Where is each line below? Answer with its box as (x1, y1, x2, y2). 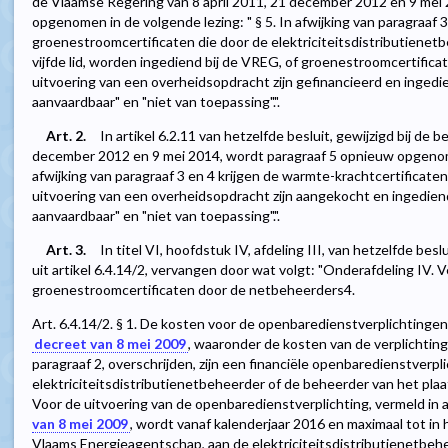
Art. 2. (46, 127, 86, 145)
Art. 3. (46, 241, 86, 259)
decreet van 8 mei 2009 (34, 335, 186, 353)
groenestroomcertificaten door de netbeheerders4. (32, 281, 355, 299)
